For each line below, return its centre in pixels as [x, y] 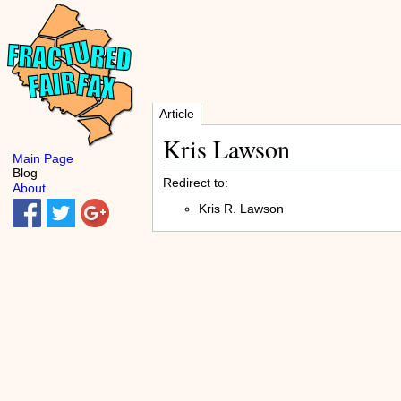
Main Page [43, 158]
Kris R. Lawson [241, 208]
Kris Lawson [226, 148]
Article [177, 114]
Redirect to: [195, 182]
